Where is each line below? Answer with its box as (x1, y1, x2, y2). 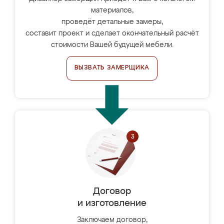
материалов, (90, 7, 133, 14)
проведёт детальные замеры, (61, 18, 163, 25)
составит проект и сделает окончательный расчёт (25, 30, 199, 37)
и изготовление (77, 199, 146, 208)
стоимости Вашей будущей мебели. (50, 41, 173, 48)
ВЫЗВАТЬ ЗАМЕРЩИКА (74, 65, 150, 71)
